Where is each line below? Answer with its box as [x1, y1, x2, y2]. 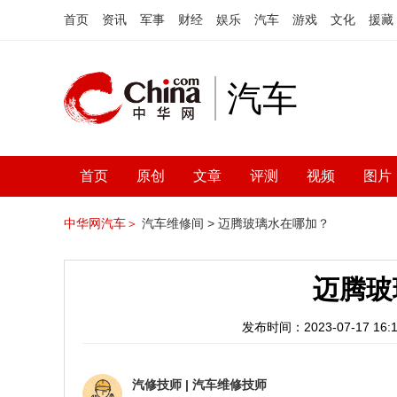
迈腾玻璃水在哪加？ [218, 216, 330, 230]
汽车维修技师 [192, 378, 267, 392]
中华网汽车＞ [64, 216, 138, 230]
